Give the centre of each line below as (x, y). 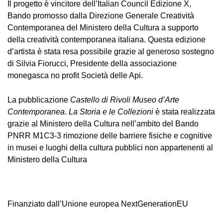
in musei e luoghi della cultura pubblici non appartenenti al (110, 148)
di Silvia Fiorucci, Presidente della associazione (92, 63)
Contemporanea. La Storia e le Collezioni (80, 112)
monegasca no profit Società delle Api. (75, 75)
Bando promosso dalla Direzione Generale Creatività (101, 16)
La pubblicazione (39, 100)
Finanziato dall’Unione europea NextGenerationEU (98, 204)
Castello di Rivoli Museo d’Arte (125, 100)
